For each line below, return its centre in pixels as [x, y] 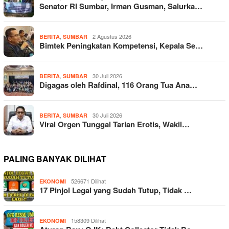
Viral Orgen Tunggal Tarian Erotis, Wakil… [114, 124]
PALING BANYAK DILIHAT [55, 159]
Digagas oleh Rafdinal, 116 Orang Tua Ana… [118, 85]
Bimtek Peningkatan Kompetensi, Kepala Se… [121, 46]
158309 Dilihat [88, 221]
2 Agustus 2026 [112, 37]
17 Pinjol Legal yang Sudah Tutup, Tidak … [116, 190]
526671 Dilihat [88, 181]
